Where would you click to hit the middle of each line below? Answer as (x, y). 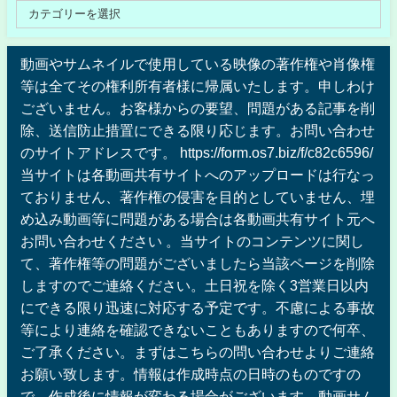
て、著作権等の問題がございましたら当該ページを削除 (198, 263)
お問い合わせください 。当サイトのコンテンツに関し (192, 241)
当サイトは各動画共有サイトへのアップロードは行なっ (198, 174)
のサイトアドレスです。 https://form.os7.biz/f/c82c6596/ (197, 152)
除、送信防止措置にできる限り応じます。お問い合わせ (198, 130)
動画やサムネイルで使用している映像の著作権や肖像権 (198, 63)
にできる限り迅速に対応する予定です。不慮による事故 (198, 307)
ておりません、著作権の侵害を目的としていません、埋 (198, 196)
